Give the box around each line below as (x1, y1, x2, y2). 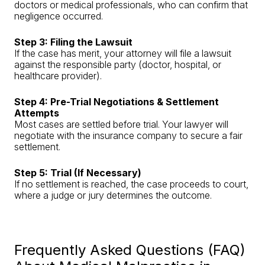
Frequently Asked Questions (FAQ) (14, 241, 245, 258)
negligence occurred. (14, 10, 103, 22)
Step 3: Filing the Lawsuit (14, 36, 132, 48)
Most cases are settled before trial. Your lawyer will (14, 118, 228, 130)
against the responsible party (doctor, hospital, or (14, 59, 221, 70)
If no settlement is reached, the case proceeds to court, (14, 178, 248, 190)
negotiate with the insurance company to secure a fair (14, 130, 243, 141)
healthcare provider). (14, 70, 102, 82)
